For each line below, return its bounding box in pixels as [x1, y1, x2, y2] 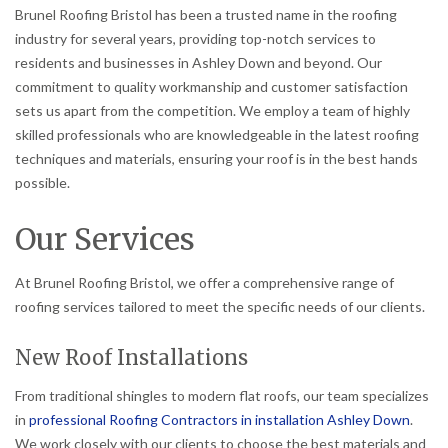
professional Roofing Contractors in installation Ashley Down [29, 410, 410, 428]
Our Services [15, 219, 195, 258]
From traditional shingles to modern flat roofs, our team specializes [15, 386, 429, 404]
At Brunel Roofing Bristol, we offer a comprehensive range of [15, 273, 394, 291]
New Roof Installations [15, 344, 248, 370]
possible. [15, 173, 70, 191]
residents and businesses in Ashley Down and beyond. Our [15, 53, 382, 71]
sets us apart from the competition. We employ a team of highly [15, 101, 410, 119]
